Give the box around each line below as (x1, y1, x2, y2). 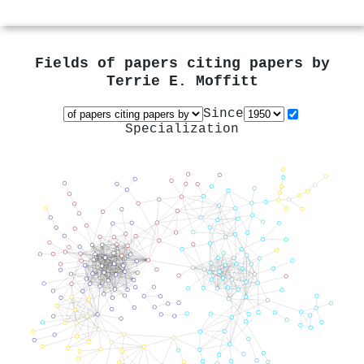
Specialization (125, 121, 239, 136)
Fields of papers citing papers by (34, 55, 330, 73)
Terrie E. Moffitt (106, 73, 258, 91)
